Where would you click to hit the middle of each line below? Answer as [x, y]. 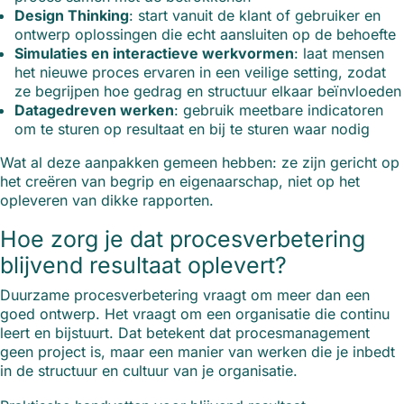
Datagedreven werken [94, 110]
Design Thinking [72, 16]
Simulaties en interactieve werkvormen [154, 54]
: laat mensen [339, 54]
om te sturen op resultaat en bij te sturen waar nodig [192, 129]
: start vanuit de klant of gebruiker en [255, 16]
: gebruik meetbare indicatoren [279, 110]
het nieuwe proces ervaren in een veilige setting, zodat [200, 73]
